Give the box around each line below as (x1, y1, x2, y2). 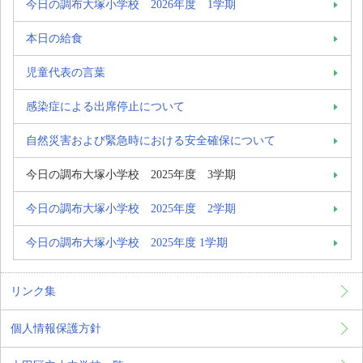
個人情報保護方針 (11, 322, 101, 335)
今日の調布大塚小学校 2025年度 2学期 (26, 202, 236, 216)
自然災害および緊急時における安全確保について (26, 134, 275, 147)
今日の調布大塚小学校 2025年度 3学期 (26, 168, 236, 181)
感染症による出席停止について (26, 100, 185, 113)
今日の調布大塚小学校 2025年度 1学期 (26, 236, 228, 250)
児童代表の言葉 (26, 66, 105, 79)
